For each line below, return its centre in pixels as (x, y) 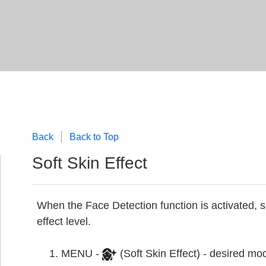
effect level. (64, 222)
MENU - (81, 254)
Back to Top (94, 137)
